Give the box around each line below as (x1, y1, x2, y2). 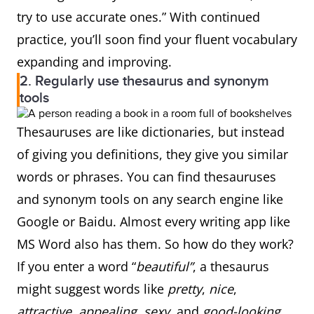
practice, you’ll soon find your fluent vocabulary (17, 31, 297, 48)
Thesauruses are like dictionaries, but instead (17, 123, 285, 140)
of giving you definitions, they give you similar (17, 146, 288, 163)
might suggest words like (17, 280, 168, 297)
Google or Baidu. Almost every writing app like (17, 213, 290, 230)
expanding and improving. (17, 53, 172, 70)
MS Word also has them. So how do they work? (17, 235, 294, 252)
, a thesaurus (193, 258, 269, 275)
